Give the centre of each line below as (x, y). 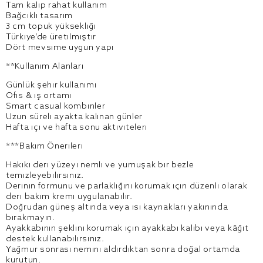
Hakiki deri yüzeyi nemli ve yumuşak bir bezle (100, 165)
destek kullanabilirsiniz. (55, 239)
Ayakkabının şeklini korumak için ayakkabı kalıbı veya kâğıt (127, 229)
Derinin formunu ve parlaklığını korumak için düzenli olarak (127, 186)
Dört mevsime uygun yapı (60, 48)
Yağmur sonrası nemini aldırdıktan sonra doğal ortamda (123, 250)
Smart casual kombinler (56, 107)
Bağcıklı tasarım (40, 16)
